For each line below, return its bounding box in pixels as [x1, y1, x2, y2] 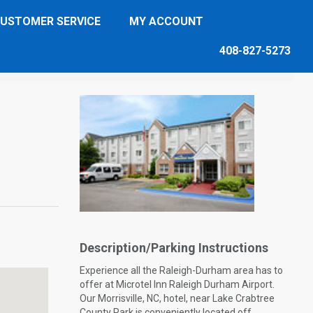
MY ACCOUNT [129, 15, 203, 28]
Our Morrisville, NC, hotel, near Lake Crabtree [79, 292, 275, 304]
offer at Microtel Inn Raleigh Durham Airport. [79, 278, 275, 290]
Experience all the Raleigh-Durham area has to [79, 264, 283, 276]
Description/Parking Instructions [79, 240, 268, 255]
